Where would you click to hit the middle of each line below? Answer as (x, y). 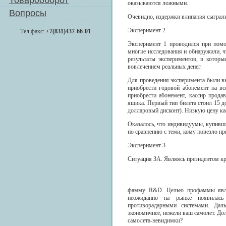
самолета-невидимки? (155, 220)
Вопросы (28, 13)
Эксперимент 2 (147, 30)
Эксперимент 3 (147, 145)
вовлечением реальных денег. (165, 67)
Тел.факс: (33, 31)
